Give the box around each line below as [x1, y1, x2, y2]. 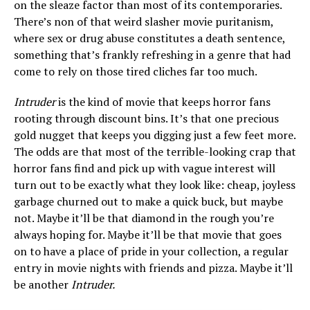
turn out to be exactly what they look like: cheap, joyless [14, 177, 295, 192]
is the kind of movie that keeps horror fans [55, 94, 271, 109]
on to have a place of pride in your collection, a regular [14, 244, 289, 259]
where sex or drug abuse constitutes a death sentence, [14, 30, 285, 46]
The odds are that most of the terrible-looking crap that [14, 144, 296, 159]
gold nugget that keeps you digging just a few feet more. [14, 127, 295, 143]
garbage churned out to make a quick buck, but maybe [14, 194, 283, 209]
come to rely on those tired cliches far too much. [14, 64, 257, 79]
